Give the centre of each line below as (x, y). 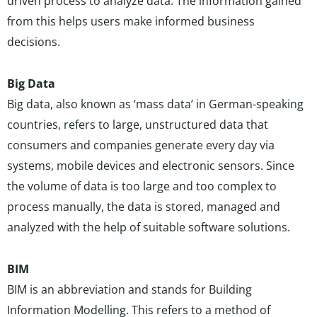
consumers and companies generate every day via (141, 145)
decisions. (34, 42)
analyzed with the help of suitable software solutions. (149, 227)
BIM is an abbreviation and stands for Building (129, 289)
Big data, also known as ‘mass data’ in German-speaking (155, 104)
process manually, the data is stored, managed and (144, 207)
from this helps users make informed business (131, 21)
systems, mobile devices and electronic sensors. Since (151, 166)
